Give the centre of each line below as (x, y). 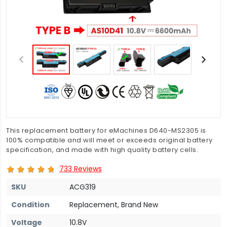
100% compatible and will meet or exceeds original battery (109, 140)
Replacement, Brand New (114, 204)
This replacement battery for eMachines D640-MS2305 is (106, 130)
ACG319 (83, 187)
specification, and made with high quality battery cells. (102, 150)
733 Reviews (81, 168)
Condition (30, 204)
